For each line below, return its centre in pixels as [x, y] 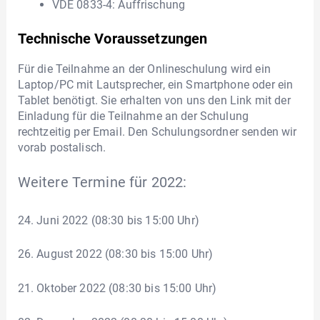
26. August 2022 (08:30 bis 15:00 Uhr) [115, 254]
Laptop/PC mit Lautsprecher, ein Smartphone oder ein [155, 85]
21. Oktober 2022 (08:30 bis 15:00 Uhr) [117, 288]
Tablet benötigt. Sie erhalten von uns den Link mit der [154, 101]
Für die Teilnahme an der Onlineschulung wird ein [144, 69]
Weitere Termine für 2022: [102, 182]
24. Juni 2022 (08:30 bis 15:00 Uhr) [108, 220]
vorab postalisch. [62, 148]
